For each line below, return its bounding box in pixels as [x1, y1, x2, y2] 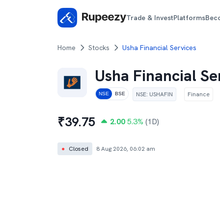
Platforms [173, 13, 206, 22]
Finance [188, 90, 210, 98]
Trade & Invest [126, 13, 174, 22]
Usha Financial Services [122, 43, 196, 52]
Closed [69, 145, 88, 153]
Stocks [88, 43, 110, 52]
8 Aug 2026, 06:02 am [96, 145, 155, 153]
